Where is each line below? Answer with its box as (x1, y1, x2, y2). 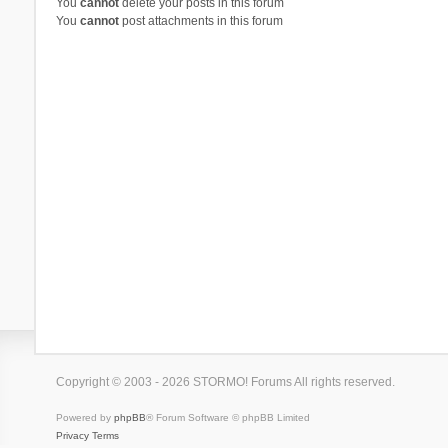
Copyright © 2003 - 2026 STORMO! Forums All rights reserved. (55, 374, 395, 389)
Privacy (55, 429, 89, 441)
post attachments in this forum (118, 13, 283, 28)
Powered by (55, 411, 114, 423)
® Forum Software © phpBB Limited (145, 411, 310, 423)
